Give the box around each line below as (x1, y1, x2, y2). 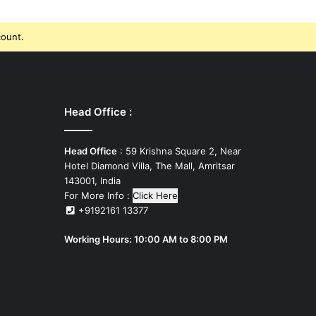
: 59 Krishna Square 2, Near (117, 145, 241, 157)
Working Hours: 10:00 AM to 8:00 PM (64, 233, 228, 245)
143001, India (64, 174, 121, 186)
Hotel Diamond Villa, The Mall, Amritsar (64, 159, 235, 171)
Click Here (133, 189, 178, 201)
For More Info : (64, 189, 130, 201)
